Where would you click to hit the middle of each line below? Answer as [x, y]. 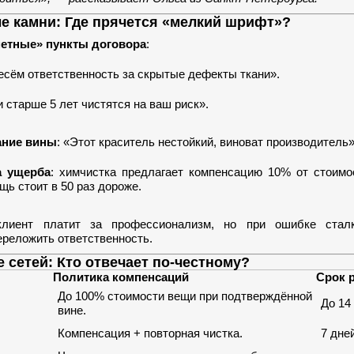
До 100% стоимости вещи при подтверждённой [185, 296]
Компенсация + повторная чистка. [150, 333]
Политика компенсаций [121, 277]
